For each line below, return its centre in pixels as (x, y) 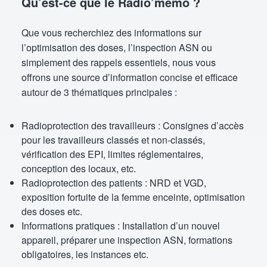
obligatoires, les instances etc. (85, 254)
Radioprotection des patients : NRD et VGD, (114, 183)
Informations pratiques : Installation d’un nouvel (121, 226)
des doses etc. (52, 211)
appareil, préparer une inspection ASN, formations (127, 240)
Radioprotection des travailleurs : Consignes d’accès (133, 125)
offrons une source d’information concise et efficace (130, 77)
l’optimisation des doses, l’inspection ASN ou (117, 47)
